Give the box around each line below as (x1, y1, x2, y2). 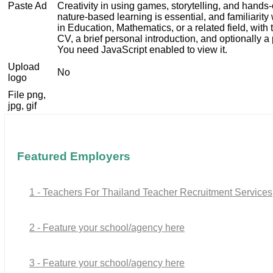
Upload (8, 61, 40, 72)
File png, (8, 89, 46, 100)
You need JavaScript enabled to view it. (57, 44, 227, 55)
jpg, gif (8, 100, 37, 111)
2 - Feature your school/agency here (29, 222, 185, 233)
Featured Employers (17, 150, 130, 163)
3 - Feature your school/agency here (29, 258, 185, 269)
